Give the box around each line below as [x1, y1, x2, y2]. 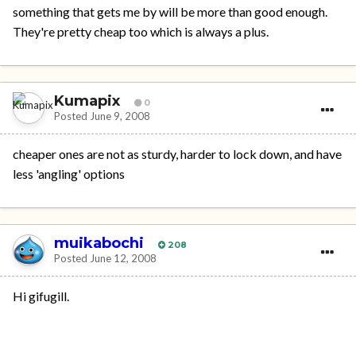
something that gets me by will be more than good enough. [13, 4, 327, 20]
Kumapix [54, 91, 120, 110]
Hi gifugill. [13, 288, 69, 304]
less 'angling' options [13, 166, 125, 182]
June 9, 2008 [90, 109, 150, 122]
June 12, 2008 [90, 251, 157, 265]
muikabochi [54, 234, 144, 252]
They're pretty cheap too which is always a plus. [13, 24, 269, 40]
